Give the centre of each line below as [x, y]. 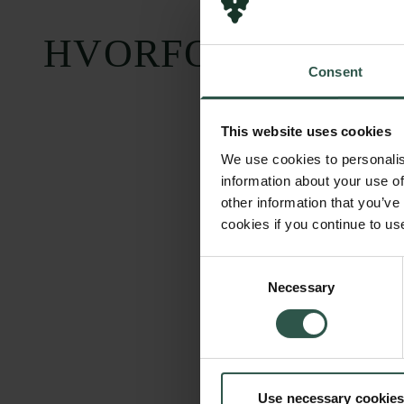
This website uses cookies [306, 131]
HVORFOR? [152, 54]
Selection [227, 288]
